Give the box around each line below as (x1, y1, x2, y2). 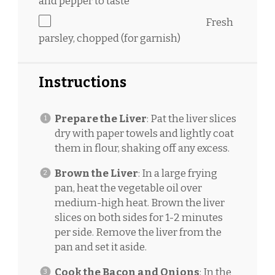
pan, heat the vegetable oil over (54, 181, 202, 195)
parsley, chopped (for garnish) (39, 32, 180, 45)
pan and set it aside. (54, 240, 147, 254)
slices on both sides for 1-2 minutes (54, 211, 223, 224)
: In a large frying (137, 166, 217, 180)
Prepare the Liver (54, 112, 147, 125)
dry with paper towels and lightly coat (54, 126, 234, 140)
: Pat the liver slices (146, 112, 236, 125)
